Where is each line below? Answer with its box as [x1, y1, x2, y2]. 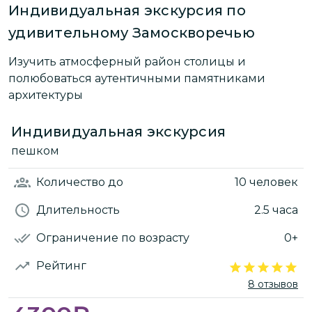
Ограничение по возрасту [36, 231, 189, 244]
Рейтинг [36, 258, 86, 272]
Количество [36, 175, 108, 189]
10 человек [235, 175, 298, 189]
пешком [11, 143, 59, 157]
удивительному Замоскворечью [8, 24, 255, 42]
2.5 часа [254, 203, 298, 217]
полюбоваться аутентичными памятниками [8, 71, 265, 85]
